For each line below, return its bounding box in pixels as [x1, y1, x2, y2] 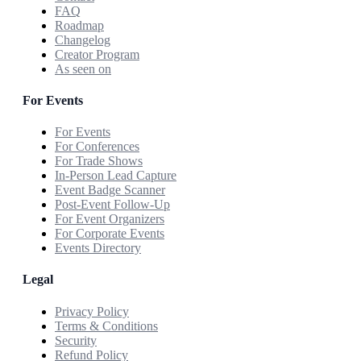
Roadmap [55, 18, 104, 32]
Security [55, 333, 97, 347]
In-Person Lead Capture [55, 168, 176, 183]
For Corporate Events [55, 226, 164, 241]
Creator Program [55, 47, 139, 61]
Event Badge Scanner [55, 183, 165, 197]
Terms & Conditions [55, 318, 158, 333]
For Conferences [55, 139, 139, 154]
